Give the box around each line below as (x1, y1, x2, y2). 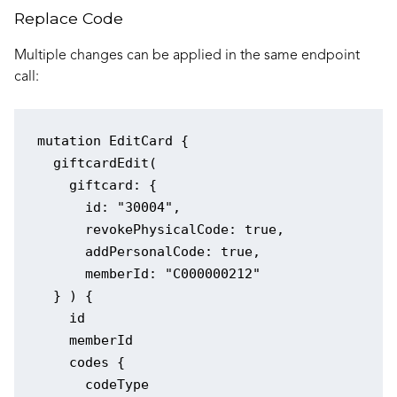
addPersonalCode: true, (36, 244, 261, 261)
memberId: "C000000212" (36, 266, 261, 283)
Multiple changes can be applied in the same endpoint (14, 48, 360, 63)
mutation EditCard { (36, 133, 189, 150)
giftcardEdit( (36, 155, 157, 172)
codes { (36, 354, 125, 371)
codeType (36, 377, 149, 393)
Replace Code (14, 8, 123, 27)
